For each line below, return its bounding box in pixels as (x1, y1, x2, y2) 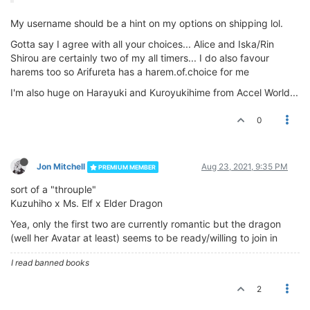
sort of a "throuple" (10, 183, 96, 195)
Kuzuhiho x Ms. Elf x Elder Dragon (10, 197, 163, 209)
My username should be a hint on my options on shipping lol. (10, 17, 283, 29)
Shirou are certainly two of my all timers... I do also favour (10, 51, 269, 64)
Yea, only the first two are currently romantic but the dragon (10, 217, 281, 230)
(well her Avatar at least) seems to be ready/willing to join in (10, 231, 277, 244)
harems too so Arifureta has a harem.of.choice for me (10, 65, 249, 77)
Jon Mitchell (37, 161, 85, 172)
